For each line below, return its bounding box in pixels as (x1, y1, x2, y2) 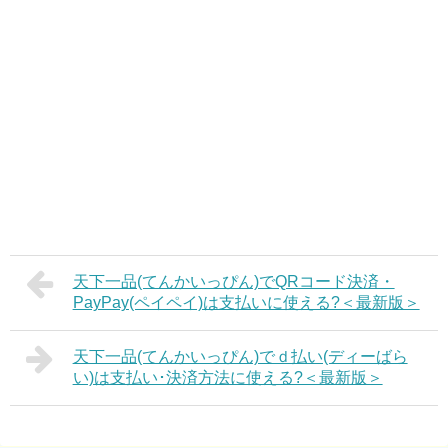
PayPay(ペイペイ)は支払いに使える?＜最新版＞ (72, 293, 420, 311)
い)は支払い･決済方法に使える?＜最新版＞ (72, 368, 383, 386)
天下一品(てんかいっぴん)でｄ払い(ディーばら (72, 347, 408, 365)
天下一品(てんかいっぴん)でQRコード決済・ (72, 272, 395, 290)
